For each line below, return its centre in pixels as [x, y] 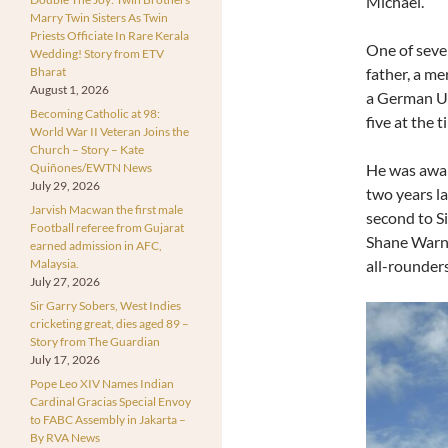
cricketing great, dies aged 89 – [109, 323]
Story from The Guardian [95, 341]
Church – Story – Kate [87, 149]
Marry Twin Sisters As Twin [99, 17]
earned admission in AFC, [96, 245]
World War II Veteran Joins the [109, 131]
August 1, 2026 [69, 89]
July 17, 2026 [65, 359]
